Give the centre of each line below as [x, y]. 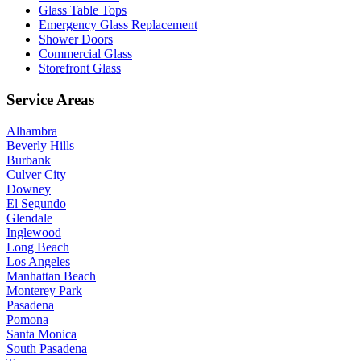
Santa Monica [41, 334]
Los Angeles [38, 261]
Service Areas [50, 99]
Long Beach [38, 247]
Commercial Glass [85, 54]
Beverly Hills [40, 145]
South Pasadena [47, 348]
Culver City [36, 174]
